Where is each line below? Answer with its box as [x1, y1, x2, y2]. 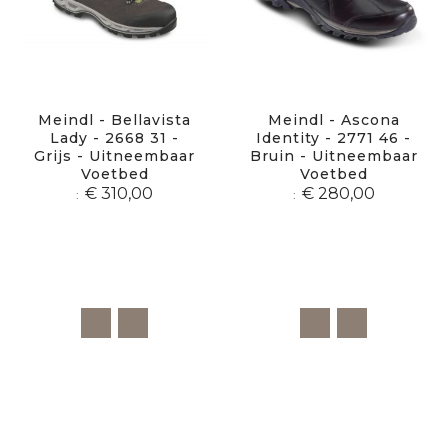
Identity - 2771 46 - [256, 128, 411, 147]
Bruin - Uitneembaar [249, 146, 418, 165]
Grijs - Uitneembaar [34, 146, 195, 165]
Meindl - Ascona [267, 110, 400, 129]
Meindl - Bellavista [38, 110, 191, 129]
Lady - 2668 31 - [50, 128, 179, 147]
